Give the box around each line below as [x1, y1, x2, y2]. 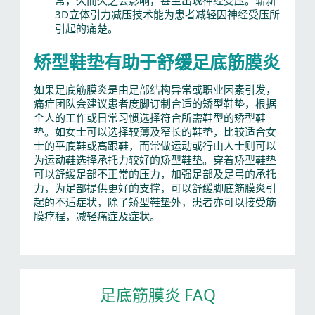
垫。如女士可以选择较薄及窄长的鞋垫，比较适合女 [33, 124, 276, 139]
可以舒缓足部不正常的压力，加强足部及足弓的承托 [33, 166, 276, 181]
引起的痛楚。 [54, 20, 118, 35]
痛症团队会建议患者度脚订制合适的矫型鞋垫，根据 [33, 96, 276, 111]
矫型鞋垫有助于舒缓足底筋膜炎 [33, 49, 280, 75]
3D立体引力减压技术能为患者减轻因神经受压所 [54, 6, 280, 21]
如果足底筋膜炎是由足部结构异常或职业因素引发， [33, 82, 276, 97]
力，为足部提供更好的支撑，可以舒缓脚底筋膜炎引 [33, 180, 276, 195]
